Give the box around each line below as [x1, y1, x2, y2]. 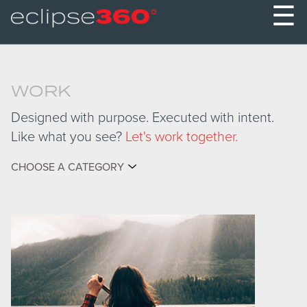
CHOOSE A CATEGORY [11, 160, 124, 174]
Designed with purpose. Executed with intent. [11, 110, 274, 126]
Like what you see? [11, 129, 125, 145]
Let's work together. [125, 129, 238, 145]
